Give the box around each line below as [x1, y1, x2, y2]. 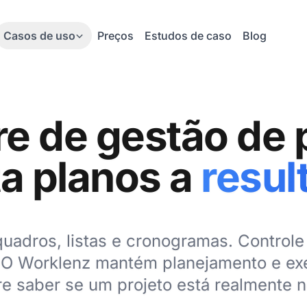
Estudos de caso [145, 29, 232, 42]
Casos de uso [3, 29, 75, 42]
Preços [97, 29, 134, 42]
